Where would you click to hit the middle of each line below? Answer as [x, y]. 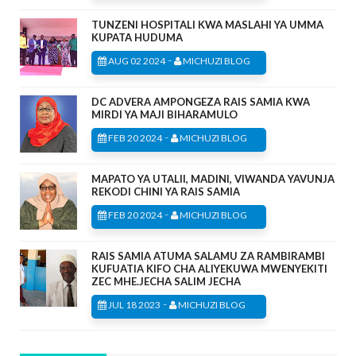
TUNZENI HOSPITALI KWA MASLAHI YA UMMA [207, 24]
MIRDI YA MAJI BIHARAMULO [164, 114]
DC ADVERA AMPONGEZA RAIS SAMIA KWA [201, 101]
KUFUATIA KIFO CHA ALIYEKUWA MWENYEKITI [209, 268]
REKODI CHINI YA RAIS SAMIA [166, 191]
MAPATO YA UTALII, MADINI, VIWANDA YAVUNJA [213, 178]
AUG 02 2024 [136, 60]
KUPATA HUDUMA [137, 37]
